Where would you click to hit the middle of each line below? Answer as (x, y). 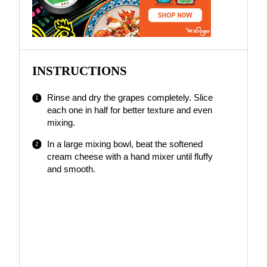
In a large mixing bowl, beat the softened (125, 144)
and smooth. (71, 169)
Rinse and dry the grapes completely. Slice (130, 97)
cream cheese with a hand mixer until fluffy (130, 156)
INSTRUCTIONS (80, 71)
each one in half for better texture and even (129, 110)
